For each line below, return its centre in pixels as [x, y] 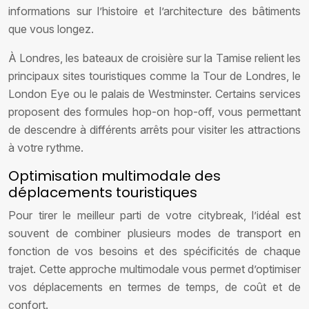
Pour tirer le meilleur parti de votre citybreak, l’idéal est [154, 215]
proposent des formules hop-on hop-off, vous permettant [154, 112]
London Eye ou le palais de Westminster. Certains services [154, 94]
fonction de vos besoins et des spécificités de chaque [154, 251]
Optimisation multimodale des [114, 176]
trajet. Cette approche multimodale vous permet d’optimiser [154, 269]
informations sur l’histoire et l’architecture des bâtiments [154, 11]
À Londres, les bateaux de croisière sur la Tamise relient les [154, 58]
